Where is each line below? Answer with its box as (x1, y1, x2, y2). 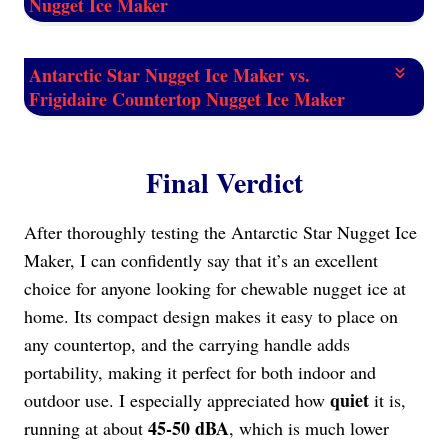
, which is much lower (229, 416, 389, 441)
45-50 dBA (148, 415, 229, 442)
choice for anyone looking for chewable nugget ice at (24, 276, 406, 301)
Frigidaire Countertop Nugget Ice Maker (29, 86, 345, 113)
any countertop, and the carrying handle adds (24, 332, 350, 357)
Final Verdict (145, 162, 303, 204)
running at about (24, 416, 148, 441)
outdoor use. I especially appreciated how (24, 388, 330, 413)
